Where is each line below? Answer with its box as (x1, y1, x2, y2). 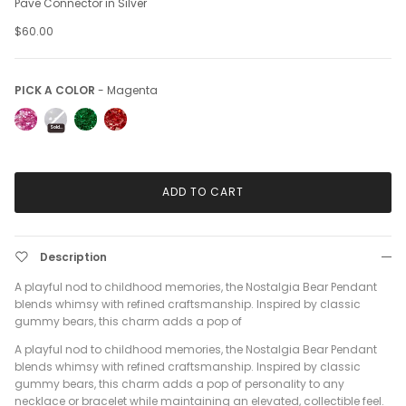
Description (40, 248, 107, 265)
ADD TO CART (162, 184, 244, 200)
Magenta (104, 82, 158, 98)
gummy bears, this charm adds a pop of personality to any (14, 375, 344, 391)
